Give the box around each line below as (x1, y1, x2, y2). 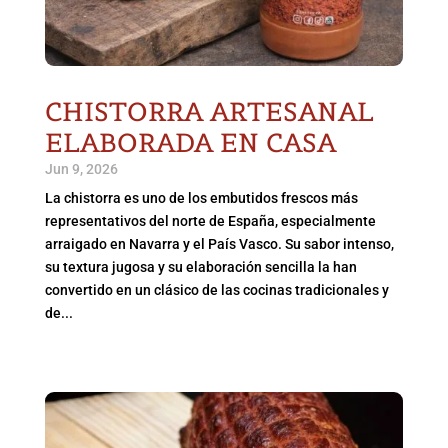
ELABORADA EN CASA (44, 126, 336, 160)
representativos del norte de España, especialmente (44, 213, 376, 230)
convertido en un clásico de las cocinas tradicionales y (44, 282, 389, 299)
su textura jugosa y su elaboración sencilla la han (44, 259, 357, 276)
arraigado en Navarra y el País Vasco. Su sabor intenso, (44, 236, 394, 253)
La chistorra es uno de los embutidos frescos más (44, 190, 358, 207)
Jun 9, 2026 (44, 161, 118, 178)
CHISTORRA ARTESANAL (44, 95, 374, 129)
